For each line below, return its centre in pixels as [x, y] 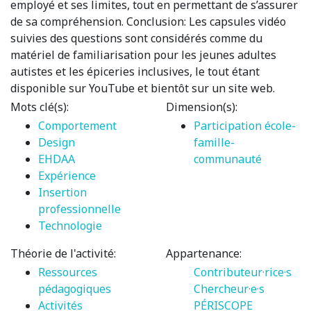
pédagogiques [75, 288]
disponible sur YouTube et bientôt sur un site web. [143, 88]
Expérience [67, 175]
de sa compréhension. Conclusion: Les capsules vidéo [148, 21]
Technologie [70, 225]
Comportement [77, 125]
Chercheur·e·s [229, 288]
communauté [228, 159]
